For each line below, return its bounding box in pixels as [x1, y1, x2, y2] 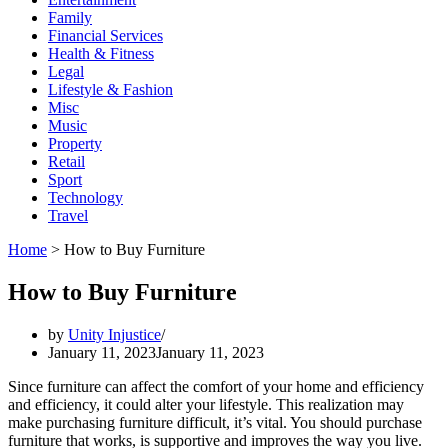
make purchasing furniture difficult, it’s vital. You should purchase [8, 413, 422, 431]
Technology [48, 189, 123, 206]
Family [48, 9, 92, 26]
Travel [48, 207, 88, 224]
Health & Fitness [48, 45, 154, 62]
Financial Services [48, 27, 163, 44]
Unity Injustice [68, 325, 161, 343]
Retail [48, 153, 85, 170]
